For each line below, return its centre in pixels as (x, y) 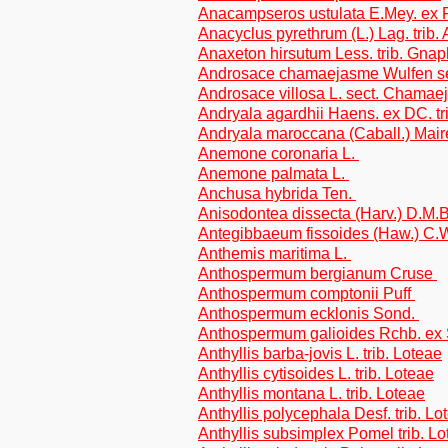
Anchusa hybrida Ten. (277, 193)
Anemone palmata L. (273, 173)
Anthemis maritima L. (274, 253)
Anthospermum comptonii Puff (306, 293)
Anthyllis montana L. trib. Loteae (311, 393)
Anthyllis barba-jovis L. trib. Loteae (320, 353)
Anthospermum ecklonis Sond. (308, 313)
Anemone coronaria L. (278, 153)
